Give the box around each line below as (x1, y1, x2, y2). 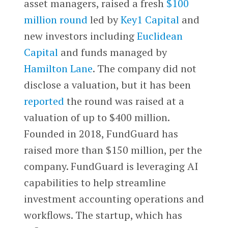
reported (23, 94, 64, 108)
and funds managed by (58, 45, 167, 59)
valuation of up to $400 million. (23, 110, 169, 124)
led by (87, 12, 121, 26)
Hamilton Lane (23, 61, 93, 75)
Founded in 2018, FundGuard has (23, 126, 178, 140)
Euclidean (136, 28, 183, 43)
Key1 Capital (120, 12, 179, 26)
